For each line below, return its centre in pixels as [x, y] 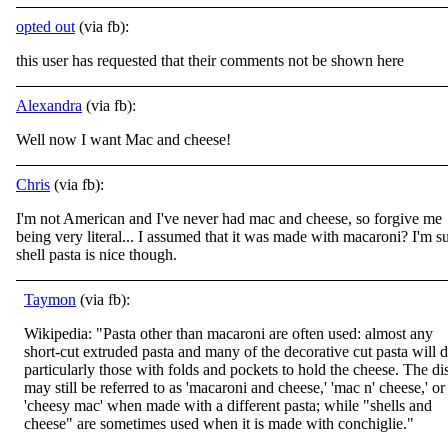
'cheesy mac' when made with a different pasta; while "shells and [228, 405]
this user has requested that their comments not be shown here [210, 60]
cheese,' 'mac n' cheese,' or [361, 387]
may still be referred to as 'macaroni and [151, 387]
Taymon [50, 299]
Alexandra [49, 105]
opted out [45, 26]
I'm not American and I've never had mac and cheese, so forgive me [229, 218]
